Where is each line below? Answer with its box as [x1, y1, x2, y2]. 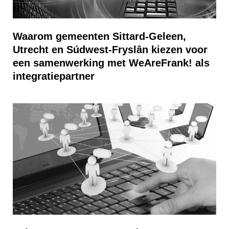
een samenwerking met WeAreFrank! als [13, 57, 210, 68]
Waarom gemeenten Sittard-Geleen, [13, 31, 186, 42]
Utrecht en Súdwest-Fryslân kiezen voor [13, 44, 208, 55]
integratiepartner [13, 71, 95, 82]
